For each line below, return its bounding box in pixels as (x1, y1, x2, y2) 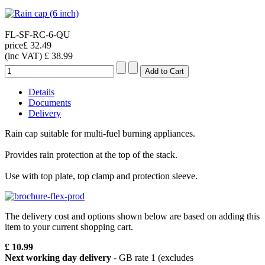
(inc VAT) (5, 50, 44, 61)
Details (28, 86, 54, 97)
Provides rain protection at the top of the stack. (5, 149, 177, 160)
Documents (28, 97, 71, 108)
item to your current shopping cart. (5, 221, 133, 232)
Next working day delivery (5, 252, 111, 263)
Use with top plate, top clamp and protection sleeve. (5, 170, 198, 181)
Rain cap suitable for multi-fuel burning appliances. (5, 128, 195, 138)
